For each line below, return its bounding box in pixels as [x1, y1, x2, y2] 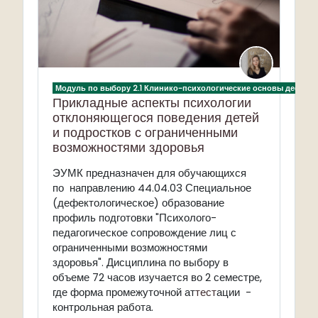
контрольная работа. [53, 300, 153, 314]
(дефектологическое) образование [53, 195, 224, 210]
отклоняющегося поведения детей [53, 108, 259, 126]
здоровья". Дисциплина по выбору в [53, 255, 229, 270]
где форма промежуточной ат [53, 285, 195, 300]
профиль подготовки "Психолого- [53, 210, 216, 225]
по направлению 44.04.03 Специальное [53, 180, 251, 195]
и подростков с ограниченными [53, 123, 238, 141]
